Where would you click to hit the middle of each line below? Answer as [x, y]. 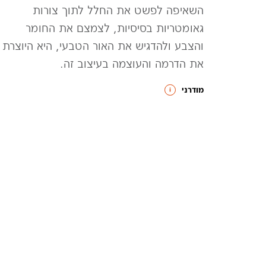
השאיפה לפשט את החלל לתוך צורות [118, 10]
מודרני [193, 90]
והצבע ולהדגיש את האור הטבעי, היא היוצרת [103, 45]
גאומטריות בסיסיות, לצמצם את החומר [115, 28]
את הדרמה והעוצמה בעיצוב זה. [132, 63]
